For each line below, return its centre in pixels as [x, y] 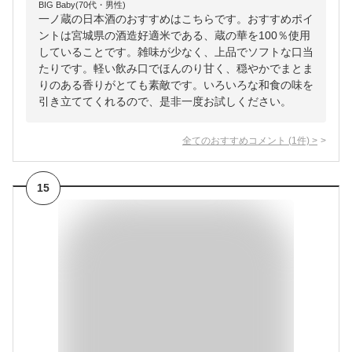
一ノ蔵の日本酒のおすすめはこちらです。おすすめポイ [176, 19]
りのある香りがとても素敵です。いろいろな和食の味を [176, 85]
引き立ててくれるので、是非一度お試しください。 [165, 102]
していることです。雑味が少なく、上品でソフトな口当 [176, 52]
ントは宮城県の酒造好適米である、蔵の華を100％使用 [174, 36]
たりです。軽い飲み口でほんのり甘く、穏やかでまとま [176, 69]
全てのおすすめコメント [234, 141]
